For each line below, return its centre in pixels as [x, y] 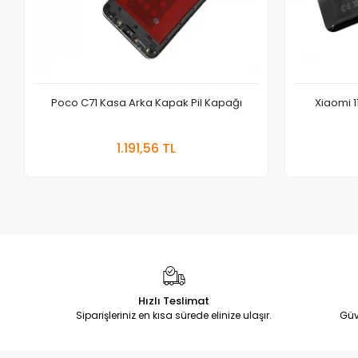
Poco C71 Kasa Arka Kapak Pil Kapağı [146, 102]
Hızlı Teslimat [174, 300]
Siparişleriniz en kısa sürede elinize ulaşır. [174, 315]
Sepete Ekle [192, 138]
